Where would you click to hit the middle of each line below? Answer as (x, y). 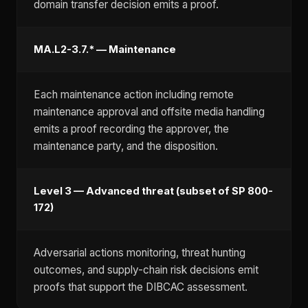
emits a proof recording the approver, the (131, 129)
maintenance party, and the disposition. (126, 146)
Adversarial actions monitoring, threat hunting (140, 253)
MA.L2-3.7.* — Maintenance (105, 49)
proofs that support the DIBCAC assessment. (141, 287)
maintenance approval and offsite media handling (149, 112)
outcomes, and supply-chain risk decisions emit (146, 270)
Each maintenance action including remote (134, 95)
